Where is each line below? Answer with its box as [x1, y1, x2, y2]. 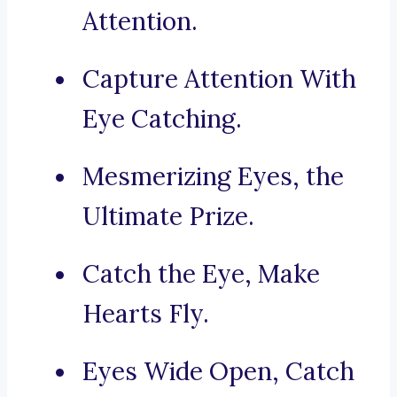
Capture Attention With [82, 63, 356, 96]
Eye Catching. [82, 103, 242, 136]
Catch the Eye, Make [82, 258, 320, 291]
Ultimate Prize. [82, 200, 254, 233]
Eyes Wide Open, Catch [82, 355, 354, 388]
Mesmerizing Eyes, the [82, 160, 344, 193]
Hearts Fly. [82, 298, 209, 331]
